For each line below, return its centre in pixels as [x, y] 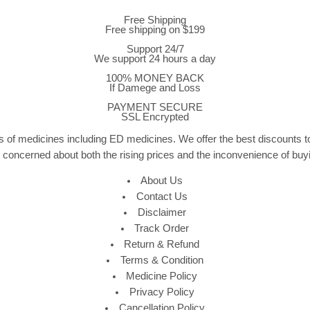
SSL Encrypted [155, 117]
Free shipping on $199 [155, 30]
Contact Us [162, 197]
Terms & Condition [162, 261]
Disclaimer [162, 213]
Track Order [162, 229]
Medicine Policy [162, 276]
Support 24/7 [155, 49]
